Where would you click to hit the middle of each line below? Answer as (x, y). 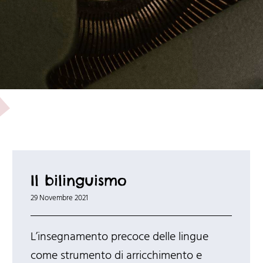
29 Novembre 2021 (59, 198)
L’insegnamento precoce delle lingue (119, 237)
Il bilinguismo (78, 181)
